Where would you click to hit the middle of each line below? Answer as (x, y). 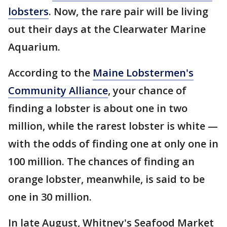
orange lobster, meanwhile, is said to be (106, 179)
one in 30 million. (51, 197)
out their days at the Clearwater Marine (107, 29)
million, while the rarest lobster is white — (113, 126)
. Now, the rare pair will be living (128, 12)
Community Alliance (58, 91)
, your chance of (147, 91)
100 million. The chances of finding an (101, 162)
